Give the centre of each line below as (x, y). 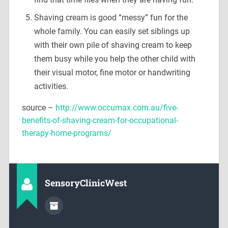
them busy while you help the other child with (115, 59)
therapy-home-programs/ (66, 133)
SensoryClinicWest (85, 183)
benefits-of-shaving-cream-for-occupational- (100, 121)
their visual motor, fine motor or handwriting (112, 73)
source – (38, 108)
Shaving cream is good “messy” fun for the (111, 18)
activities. (51, 87)
